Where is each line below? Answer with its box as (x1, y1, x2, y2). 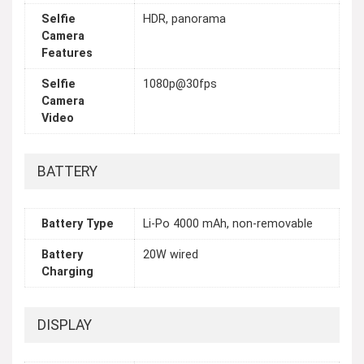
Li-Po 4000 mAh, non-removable (143, 217, 313, 232)
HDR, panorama (143, 12, 226, 27)
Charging (41, 265, 93, 279)
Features (41, 46, 93, 61)
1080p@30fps (143, 77, 217, 92)
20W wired (143, 248, 198, 262)
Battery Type (41, 217, 114, 232)
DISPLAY (37, 317, 92, 333)
